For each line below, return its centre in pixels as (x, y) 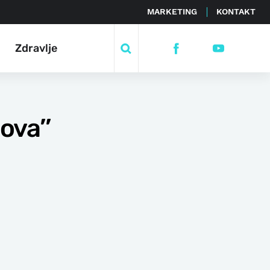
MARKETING (172, 11)
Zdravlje (36, 48)
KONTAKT (236, 11)
